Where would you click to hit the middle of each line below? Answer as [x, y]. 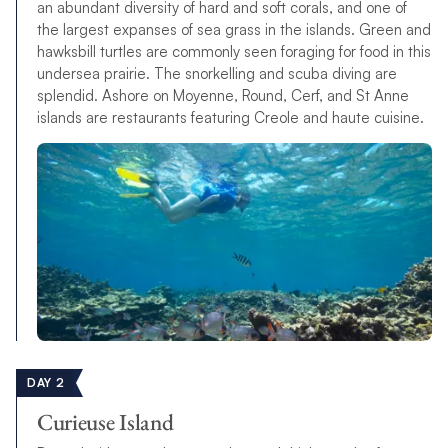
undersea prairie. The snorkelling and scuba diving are [216, 74]
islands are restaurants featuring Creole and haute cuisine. [230, 118]
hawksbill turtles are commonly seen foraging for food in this [233, 52]
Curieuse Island [105, 421]
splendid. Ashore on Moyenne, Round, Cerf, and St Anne [222, 96]
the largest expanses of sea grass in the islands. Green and [233, 30]
